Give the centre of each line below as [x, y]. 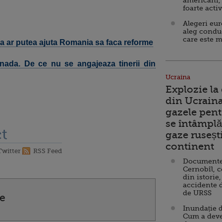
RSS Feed [48, 151]
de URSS [197, 193]
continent [190, 146]
